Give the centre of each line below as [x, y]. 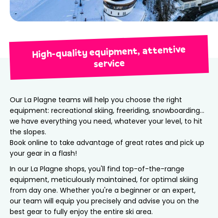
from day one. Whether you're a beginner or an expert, [103, 190]
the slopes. [28, 132]
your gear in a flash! [43, 153]
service [109, 63]
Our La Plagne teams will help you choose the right [96, 100]
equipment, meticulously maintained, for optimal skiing [104, 179]
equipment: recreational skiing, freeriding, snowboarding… [107, 110]
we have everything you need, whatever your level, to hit [106, 121]
